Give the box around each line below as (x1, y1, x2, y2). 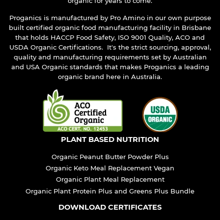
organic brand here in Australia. (58, 72, 162, 81)
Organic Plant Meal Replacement (55, 175, 165, 184)
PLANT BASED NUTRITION (61, 135, 159, 144)
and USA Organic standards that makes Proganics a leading (11, 62, 209, 71)
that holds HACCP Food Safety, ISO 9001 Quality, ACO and (15, 33, 205, 41)
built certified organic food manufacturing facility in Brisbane (9, 23, 211, 31)
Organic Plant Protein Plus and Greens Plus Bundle (26, 187, 194, 195)
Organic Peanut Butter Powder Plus (51, 152, 169, 161)
